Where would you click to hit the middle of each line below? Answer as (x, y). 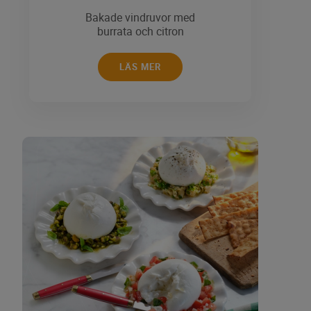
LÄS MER (140, 67)
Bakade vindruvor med (140, 18)
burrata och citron (140, 32)
